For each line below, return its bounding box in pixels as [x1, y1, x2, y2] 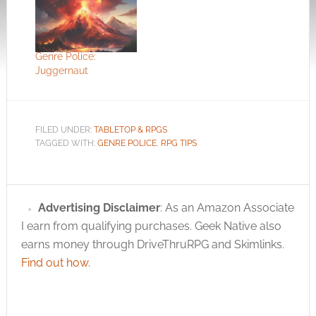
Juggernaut [35, 64, 88, 76]
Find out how [20, 255, 88, 269]
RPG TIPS [160, 138, 197, 148]
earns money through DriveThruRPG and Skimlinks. [20, 237, 284, 251]
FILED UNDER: [35, 124, 94, 135]
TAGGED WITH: [35, 138, 97, 148]
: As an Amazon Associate [159, 200, 294, 214]
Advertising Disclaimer [37, 200, 160, 214]
